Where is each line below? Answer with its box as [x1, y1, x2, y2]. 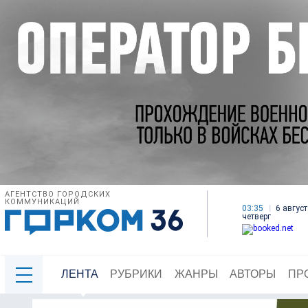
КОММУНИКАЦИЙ [5, 197, 80, 207]
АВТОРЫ [230, 268, 276, 280]
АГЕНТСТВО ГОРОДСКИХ [5, 190, 111, 199]
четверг [242, 212, 271, 222]
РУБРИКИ [110, 268, 163, 280]
